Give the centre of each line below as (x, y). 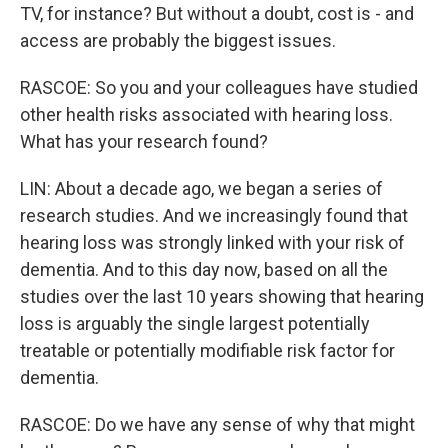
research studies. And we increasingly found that (214, 215)
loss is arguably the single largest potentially (195, 323)
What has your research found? (144, 141)
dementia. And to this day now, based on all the (204, 269)
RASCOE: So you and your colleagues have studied (219, 87)
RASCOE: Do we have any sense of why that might (217, 424)
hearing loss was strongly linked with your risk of (212, 242)
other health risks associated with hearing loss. (206, 114)
